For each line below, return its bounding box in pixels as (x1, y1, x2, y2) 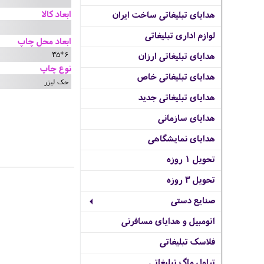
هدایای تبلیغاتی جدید (138, 91, 215, 103)
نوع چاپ (40, 61, 71, 74)
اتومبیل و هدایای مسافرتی (121, 214, 215, 227)
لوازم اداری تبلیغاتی (145, 29, 215, 41)
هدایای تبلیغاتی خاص (137, 70, 215, 82)
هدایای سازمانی (158, 111, 215, 124)
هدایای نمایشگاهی (148, 132, 215, 144)
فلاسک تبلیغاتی (160, 235, 215, 247)
